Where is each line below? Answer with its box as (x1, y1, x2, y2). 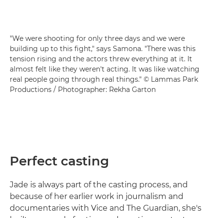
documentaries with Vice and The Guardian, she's (10, 203, 201, 213)
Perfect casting (10, 153, 109, 169)
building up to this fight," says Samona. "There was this (10, 44, 196, 53)
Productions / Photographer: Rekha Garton (10, 85, 156, 94)
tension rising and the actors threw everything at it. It (10, 54, 192, 63)
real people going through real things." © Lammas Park (10, 74, 198, 84)
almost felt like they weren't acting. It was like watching (10, 64, 200, 73)
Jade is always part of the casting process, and (10, 180, 188, 189)
